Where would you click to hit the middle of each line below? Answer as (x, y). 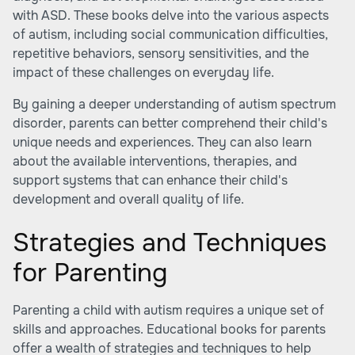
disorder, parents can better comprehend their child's (170, 123)
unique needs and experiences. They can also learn (162, 142)
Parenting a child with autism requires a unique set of (168, 310)
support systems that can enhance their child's (150, 180)
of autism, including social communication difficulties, (170, 34)
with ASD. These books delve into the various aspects (171, 15)
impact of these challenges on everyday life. (143, 73)
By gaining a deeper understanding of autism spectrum (174, 104)
